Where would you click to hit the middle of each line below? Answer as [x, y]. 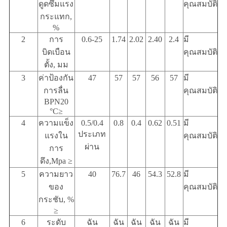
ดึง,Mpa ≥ [56, 161]
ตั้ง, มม [56, 65]
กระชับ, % [56, 200]
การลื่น [56, 91]
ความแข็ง [56, 123]
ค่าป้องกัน [56, 78]
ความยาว [56, 174]
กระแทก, [56, 17]
